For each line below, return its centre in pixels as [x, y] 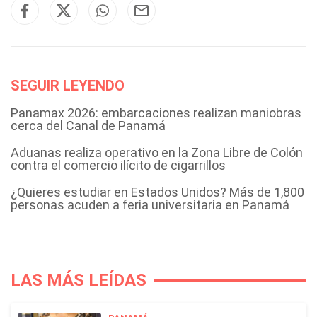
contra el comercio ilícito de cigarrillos [118, 165]
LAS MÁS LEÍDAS [79, 280]
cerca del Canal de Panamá [88, 126]
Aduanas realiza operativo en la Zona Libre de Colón [157, 152]
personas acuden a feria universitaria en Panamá [150, 205]
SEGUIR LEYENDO [68, 86]
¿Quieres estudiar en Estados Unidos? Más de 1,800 [157, 192]
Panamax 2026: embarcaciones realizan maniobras [156, 113]
